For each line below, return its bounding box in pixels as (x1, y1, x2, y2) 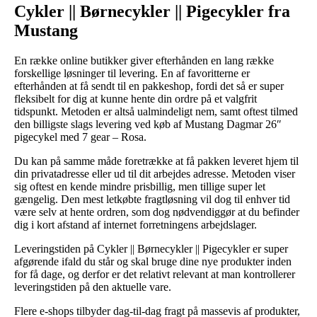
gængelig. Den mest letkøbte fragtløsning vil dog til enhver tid (14, 192, 290, 205)
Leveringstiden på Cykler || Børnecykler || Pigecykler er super (14, 242, 288, 255)
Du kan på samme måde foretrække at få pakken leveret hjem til (14, 154, 299, 167)
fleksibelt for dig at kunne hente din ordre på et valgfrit (14, 92, 257, 105)
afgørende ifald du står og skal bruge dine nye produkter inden (14, 255, 292, 267)
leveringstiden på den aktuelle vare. (14, 280, 171, 293)
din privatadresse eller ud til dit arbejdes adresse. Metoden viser (14, 167, 295, 180)
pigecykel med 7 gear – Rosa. (14, 130, 146, 143)
